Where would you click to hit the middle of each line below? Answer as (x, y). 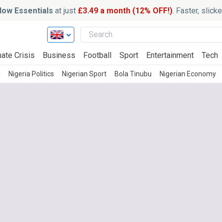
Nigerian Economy (188, 74)
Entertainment (170, 55)
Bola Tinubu (133, 74)
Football (97, 55)
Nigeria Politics (31, 74)
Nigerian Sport (84, 74)
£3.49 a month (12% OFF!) (125, 10)
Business (59, 55)
